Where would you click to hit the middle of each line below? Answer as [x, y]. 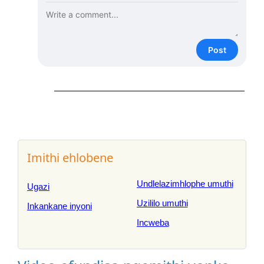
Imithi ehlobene [70, 158]
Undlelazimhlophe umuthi [185, 184]
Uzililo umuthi [162, 203]
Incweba [153, 222]
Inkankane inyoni [60, 206]
